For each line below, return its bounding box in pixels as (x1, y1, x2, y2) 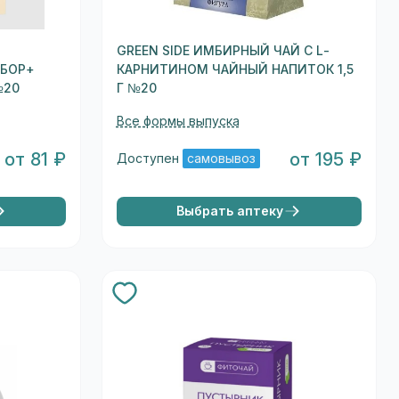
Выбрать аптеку (176, 203, 284, 218)
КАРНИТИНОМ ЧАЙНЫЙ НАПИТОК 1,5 (116, 61, 354, 77)
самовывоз (186, 151, 256, 167)
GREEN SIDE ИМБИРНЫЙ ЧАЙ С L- (116, 43, 330, 58)
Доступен (116, 151, 183, 167)
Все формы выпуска (116, 113, 240, 128)
